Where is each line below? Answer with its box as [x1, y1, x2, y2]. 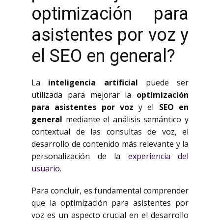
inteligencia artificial [48, 77, 138, 88]
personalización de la [31, 151, 128, 162]
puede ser [137, 77, 189, 88]
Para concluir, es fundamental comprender [31, 185, 189, 196]
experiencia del [128, 151, 189, 162]
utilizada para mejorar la [31, 89, 137, 100]
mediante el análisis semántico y [62, 114, 189, 125]
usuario [31, 163, 60, 174]
